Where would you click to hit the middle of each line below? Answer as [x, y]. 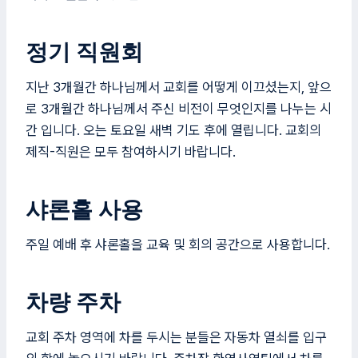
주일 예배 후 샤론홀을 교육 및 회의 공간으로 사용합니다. [178, 245]
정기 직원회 [84, 52]
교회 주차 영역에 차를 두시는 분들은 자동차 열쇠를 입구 [176, 337]
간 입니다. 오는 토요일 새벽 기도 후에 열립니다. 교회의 [173, 130]
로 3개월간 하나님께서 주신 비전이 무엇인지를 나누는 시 [179, 109]
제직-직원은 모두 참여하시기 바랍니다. [131, 152]
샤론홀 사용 [84, 210]
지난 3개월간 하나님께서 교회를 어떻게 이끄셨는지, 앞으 [179, 87]
